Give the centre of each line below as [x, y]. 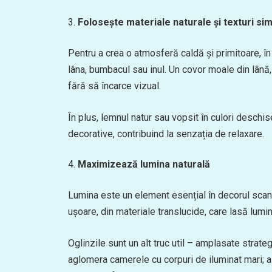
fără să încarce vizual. [114, 86]
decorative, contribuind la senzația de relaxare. [166, 134]
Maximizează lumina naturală [144, 164]
